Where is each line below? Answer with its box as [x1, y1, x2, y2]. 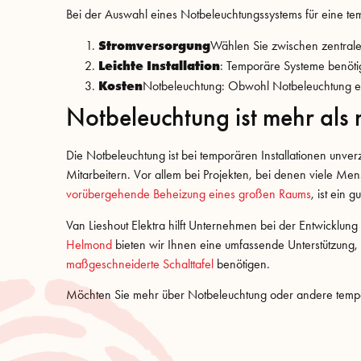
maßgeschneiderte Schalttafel [66, 255, 214, 272]
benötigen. [214, 255, 270, 272]
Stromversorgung [98, 37, 210, 54]
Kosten [98, 77, 143, 94]
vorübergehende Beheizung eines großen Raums [66, 186, 311, 202]
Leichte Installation [98, 57, 220, 74]
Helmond [66, 236, 112, 252]
